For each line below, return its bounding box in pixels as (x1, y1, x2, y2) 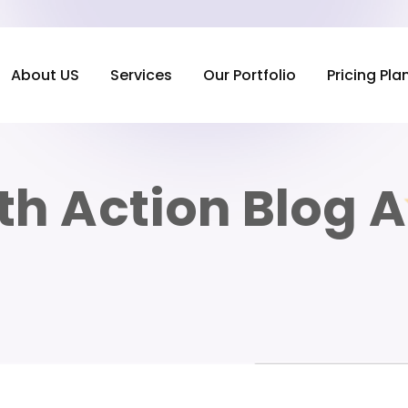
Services (109, 65, 172, 86)
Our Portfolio (203, 65, 297, 86)
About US (10, 65, 79, 86)
